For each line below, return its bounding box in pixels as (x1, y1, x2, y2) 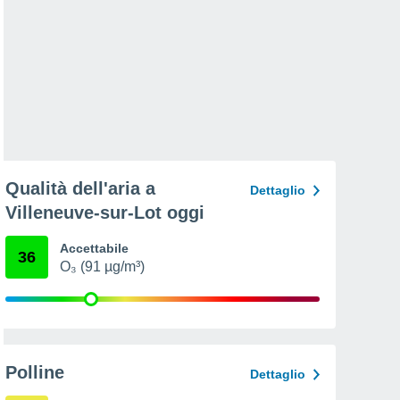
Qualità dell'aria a (5, 179, 155, 198)
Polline (5, 362, 64, 382)
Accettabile (60, 241, 129, 255)
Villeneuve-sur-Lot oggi (5, 203, 204, 222)
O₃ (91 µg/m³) (60, 259, 145, 274)
